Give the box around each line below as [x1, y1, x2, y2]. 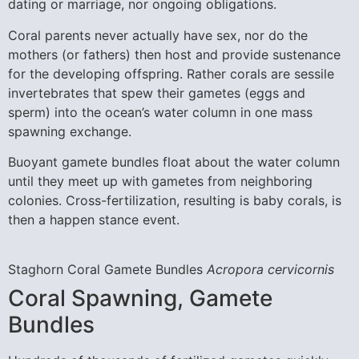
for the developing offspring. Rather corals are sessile [8, 65, 334, 82]
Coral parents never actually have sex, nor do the [8, 26, 308, 43]
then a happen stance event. [8, 211, 179, 228]
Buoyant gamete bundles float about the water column [8, 153, 340, 170]
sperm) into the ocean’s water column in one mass [8, 103, 313, 120]
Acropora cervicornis [207, 261, 334, 278]
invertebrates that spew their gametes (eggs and [8, 84, 305, 101]
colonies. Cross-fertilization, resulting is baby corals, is [8, 192, 341, 208]
